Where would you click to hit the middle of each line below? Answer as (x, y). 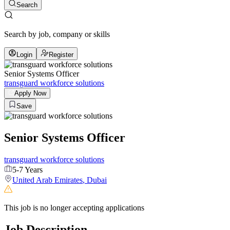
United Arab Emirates (47, 180)
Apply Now (30, 93)
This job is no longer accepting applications (74, 207)
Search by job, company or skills (57, 34)
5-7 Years (27, 169)
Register (61, 55)
